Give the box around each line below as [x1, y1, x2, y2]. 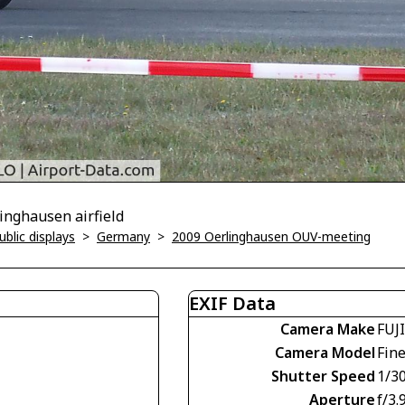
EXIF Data [189, 290, 276, 316]
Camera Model [275, 342, 375, 363]
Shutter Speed [271, 365, 375, 386]
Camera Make [280, 318, 375, 339]
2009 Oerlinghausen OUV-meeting [172, 227, 371, 245]
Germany [97, 227, 150, 245]
